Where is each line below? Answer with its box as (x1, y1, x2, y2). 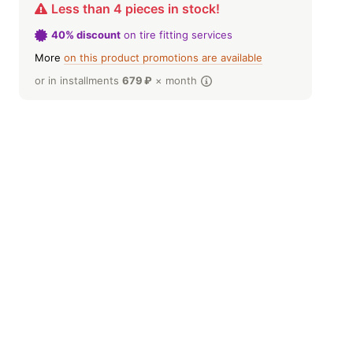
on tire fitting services (121, 28, 232, 41)
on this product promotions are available (64, 51, 262, 64)
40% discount (51, 28, 121, 41)
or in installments (35, 74, 122, 87)
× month (152, 74, 200, 87)
